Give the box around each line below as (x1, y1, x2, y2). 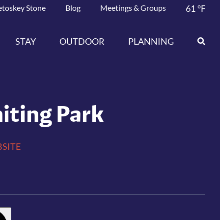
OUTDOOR (59, 35, 105, 47)
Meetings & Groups (100, 3, 166, 12)
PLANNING (128, 35, 174, 47)
